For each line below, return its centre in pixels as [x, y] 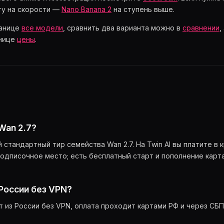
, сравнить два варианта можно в [123, 28]
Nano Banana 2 [86, 9]
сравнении [201, 28]
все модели [42, 28]
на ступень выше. [143, 9]
